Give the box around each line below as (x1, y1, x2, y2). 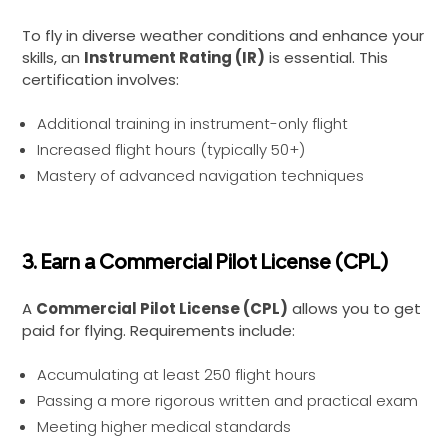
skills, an (22, 47, 84, 68)
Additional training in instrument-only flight (37, 113, 348, 134)
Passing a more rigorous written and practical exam (37, 390, 418, 411)
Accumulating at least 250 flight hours (37, 364, 316, 385)
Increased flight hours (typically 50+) (37, 139, 305, 160)
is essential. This (265, 47, 388, 68)
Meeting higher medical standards (37, 416, 291, 437)
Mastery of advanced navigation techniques (37, 165, 364, 186)
